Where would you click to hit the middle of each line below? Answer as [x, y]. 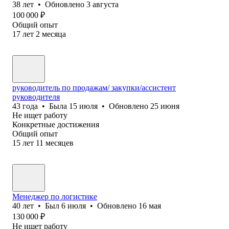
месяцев [60, 143]
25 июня [165, 106]
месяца [54, 34]
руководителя [36, 97]
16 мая [150, 205]
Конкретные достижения [56, 124]
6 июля [74, 205]
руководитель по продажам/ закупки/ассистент [94, 87]
